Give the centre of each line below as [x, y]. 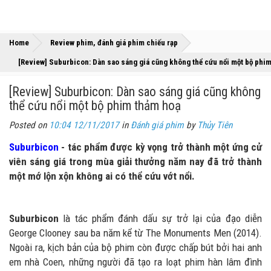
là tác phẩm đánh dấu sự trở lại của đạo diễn [163, 218]
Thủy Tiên [215, 125]
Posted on [29, 125]
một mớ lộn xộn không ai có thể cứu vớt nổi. [102, 176]
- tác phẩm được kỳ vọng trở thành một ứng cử [160, 147]
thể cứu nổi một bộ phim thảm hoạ [95, 106]
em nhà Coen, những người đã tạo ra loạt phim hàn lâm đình [135, 262]
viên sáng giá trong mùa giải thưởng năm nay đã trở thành [135, 162]
